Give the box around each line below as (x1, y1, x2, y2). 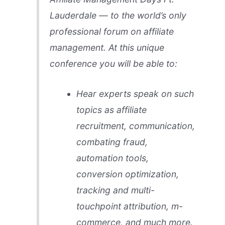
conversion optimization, (76, 169, 179, 179)
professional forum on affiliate (49, 26, 174, 37)
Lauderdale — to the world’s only (49, 10, 186, 21)
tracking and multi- (76, 185, 155, 195)
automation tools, (76, 153, 149, 163)
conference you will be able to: (49, 58, 177, 69)
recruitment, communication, (76, 121, 195, 131)
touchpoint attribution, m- (76, 201, 183, 211)
